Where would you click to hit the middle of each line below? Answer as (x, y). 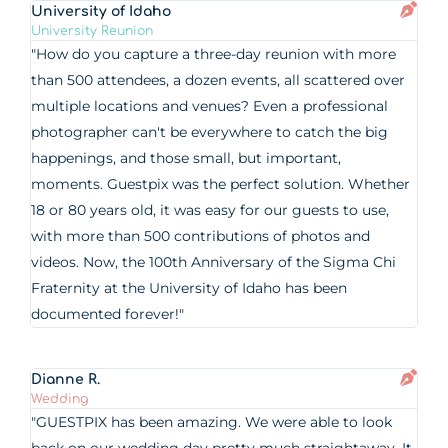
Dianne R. (66, 379)
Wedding (60, 399)
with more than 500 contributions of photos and (201, 236)
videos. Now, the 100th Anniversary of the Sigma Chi (214, 262)
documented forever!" (108, 314)
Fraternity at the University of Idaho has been (189, 288)
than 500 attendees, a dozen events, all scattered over (218, 80)
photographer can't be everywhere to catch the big (210, 132)
